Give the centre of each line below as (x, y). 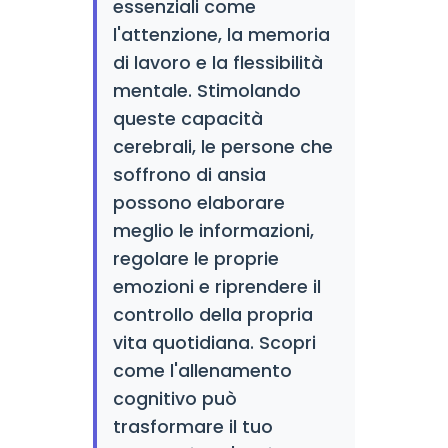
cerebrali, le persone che (222, 147)
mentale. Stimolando (206, 91)
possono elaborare (198, 203)
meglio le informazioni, (213, 231)
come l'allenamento (202, 371)
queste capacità (187, 119)
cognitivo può (174, 399)
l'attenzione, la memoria (221, 35)
